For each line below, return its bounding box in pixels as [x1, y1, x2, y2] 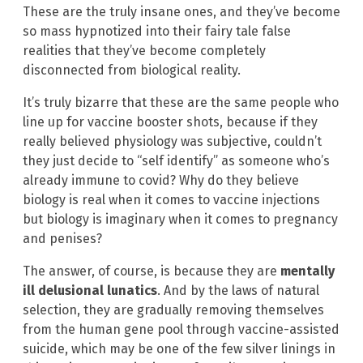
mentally [280, 263, 335, 280]
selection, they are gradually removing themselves [23, 302, 324, 318]
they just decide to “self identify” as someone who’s [23, 153, 333, 169]
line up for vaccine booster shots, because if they [23, 114, 318, 130]
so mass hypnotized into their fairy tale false [23, 23, 291, 40]
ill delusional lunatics [23, 283, 157, 299]
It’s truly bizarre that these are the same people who [23, 95, 339, 111]
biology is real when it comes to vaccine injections [23, 192, 320, 208]
